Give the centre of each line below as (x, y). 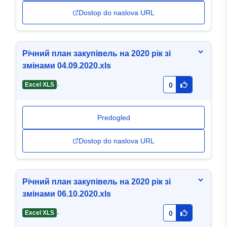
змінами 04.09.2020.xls (67, 66)
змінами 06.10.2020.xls (67, 194)
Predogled (113, 118)
